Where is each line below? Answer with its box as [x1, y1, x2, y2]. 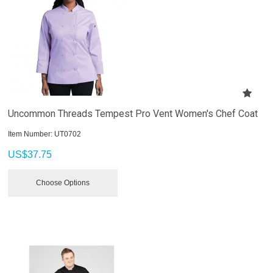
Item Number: [8, 129, 53, 138]
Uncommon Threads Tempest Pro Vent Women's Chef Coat [8, 107, 258, 119]
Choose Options [36, 178, 90, 187]
